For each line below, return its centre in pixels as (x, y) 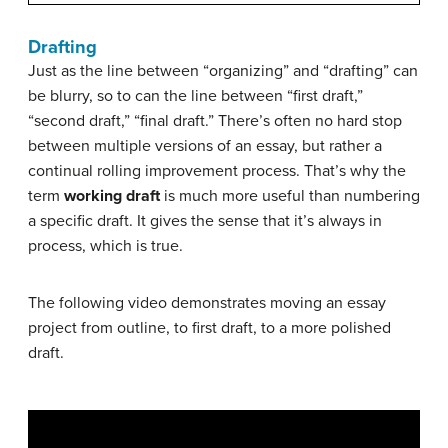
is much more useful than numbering (290, 195)
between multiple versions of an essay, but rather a (205, 145)
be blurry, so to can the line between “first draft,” (195, 95)
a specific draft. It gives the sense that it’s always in (205, 220)
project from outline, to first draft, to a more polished (209, 327)
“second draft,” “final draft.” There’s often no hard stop (215, 120)
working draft (112, 195)
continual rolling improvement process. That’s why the (217, 170)
